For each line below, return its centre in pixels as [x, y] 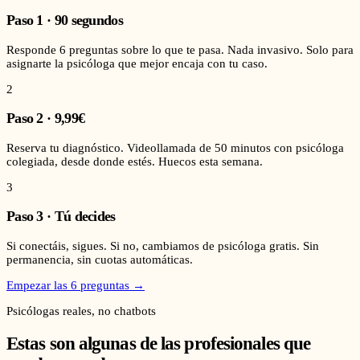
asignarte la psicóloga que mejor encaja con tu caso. [137, 63]
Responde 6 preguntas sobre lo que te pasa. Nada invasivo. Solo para [180, 49]
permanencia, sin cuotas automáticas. [100, 260]
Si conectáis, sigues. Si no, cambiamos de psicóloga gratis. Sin [163, 246]
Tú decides [85, 217]
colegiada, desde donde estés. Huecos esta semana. [135, 161]
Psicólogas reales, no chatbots [81, 311]
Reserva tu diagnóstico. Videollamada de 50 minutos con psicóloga [175, 147]
